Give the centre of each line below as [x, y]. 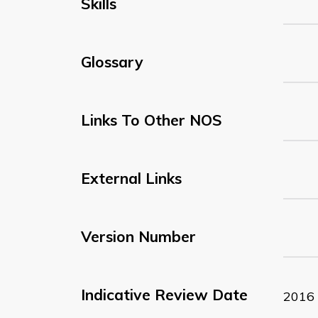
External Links [131, 178]
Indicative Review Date [164, 294]
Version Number [138, 236]
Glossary [112, 61]
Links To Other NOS [152, 120]
